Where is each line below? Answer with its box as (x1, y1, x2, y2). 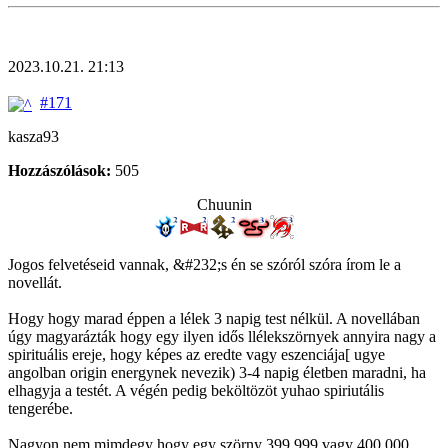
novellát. (8, 273, 62, 291)
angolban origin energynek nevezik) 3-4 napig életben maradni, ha (8, 363, 426, 381)
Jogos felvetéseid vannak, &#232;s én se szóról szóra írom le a (8, 255, 401, 273)
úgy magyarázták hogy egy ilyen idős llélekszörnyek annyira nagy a (8, 327, 436, 345)
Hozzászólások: (8, 161, 111, 179)
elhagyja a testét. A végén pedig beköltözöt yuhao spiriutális (8, 381, 384, 399)
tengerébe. (8, 399, 73, 417)
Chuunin (196, 195, 252, 213)
